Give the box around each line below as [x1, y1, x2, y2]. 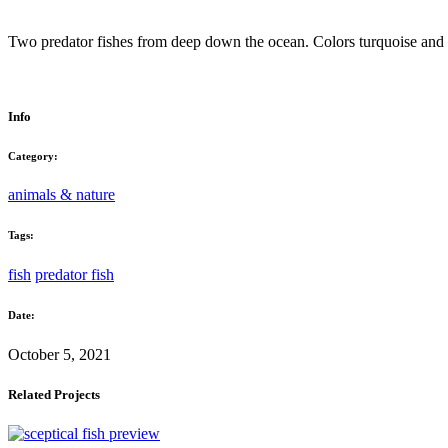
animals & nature [8, 186, 115, 204]
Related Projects [8, 386, 100, 402]
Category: [8, 149, 58, 162]
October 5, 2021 [8, 346, 111, 364]
